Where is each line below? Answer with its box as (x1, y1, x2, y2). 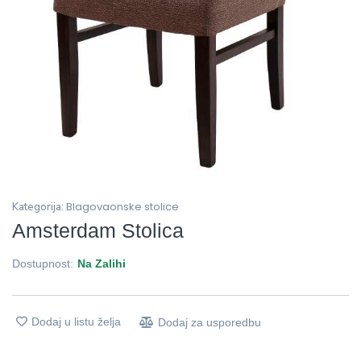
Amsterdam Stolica (12, 219, 184, 243)
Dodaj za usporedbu (158, 315, 261, 329)
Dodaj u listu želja (31, 314, 121, 328)
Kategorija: (12, 199, 66, 214)
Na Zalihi (77, 256, 126, 270)
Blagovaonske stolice (66, 198, 179, 214)
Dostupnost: (12, 256, 73, 270)
